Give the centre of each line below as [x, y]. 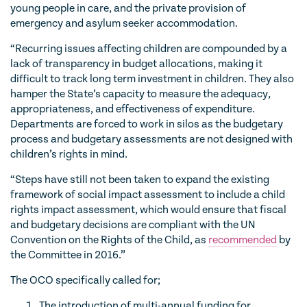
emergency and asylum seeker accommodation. [124, 23]
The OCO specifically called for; [85, 280]
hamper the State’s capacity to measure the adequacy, [140, 94]
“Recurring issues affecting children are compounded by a [149, 49]
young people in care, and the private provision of [128, 8]
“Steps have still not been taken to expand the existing [140, 180]
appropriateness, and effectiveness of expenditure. [133, 109]
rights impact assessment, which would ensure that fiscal [148, 210]
